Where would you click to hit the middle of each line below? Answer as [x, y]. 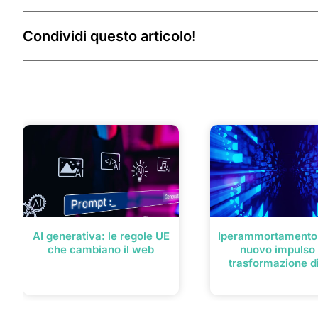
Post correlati [63, 109]
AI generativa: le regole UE [101, 236]
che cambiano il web [101, 249]
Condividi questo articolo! [109, 36]
